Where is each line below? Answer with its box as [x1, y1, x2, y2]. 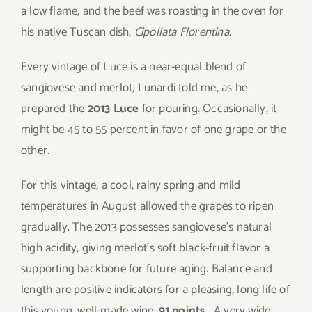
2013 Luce [87, 99, 142, 119]
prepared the [21, 99, 88, 119]
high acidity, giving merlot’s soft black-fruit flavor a [21, 238, 270, 258]
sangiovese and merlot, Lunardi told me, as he [21, 78, 248, 98]
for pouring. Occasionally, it [141, 99, 277, 119]
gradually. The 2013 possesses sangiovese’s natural [21, 217, 272, 237]
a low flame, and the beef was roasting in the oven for [21, 1, 283, 22]
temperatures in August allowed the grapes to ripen [21, 196, 274, 217]
